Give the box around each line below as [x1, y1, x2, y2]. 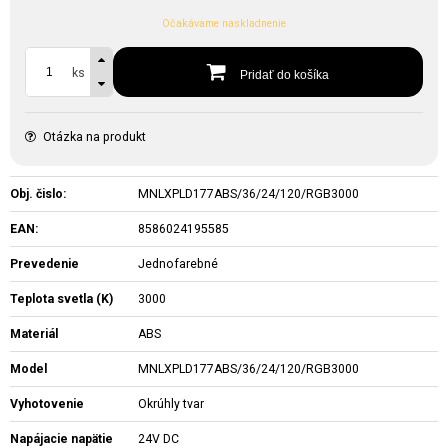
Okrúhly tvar [138, 396, 205, 411]
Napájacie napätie [10, 431, 113, 446]
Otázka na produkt [43, 129, 146, 144]
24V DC [138, 431, 180, 446]
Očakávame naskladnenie [162, 16, 286, 30]
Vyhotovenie [10, 396, 84, 411]
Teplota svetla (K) [10, 291, 113, 306]
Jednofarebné [138, 256, 219, 271]
